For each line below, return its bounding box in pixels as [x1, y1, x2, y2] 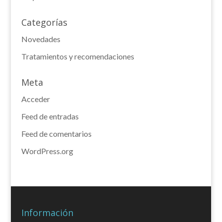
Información [21, 206, 73, 219]
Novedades [21, 34, 60, 44]
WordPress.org [21, 146, 73, 156]
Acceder [21, 94, 50, 104]
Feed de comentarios [21, 129, 92, 138]
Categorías [21, 16, 67, 28]
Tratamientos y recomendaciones [21, 52, 134, 61]
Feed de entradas [21, 111, 79, 121]
